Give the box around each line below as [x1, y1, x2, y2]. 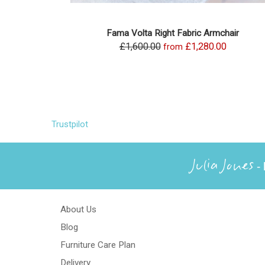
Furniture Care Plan [60, 240, 135, 251]
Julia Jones [192, 156, 254, 176]
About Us [60, 204, 96, 215]
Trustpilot [51, 119, 88, 130]
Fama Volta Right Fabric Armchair [106, 28, 239, 39]
